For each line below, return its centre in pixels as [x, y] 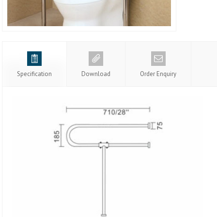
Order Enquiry [158, 74]
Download [96, 74]
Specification [34, 74]
